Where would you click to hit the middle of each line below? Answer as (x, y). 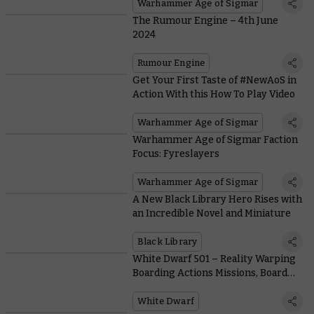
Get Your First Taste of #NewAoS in (214, 80)
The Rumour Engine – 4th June (205, 20)
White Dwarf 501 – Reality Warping (214, 259)
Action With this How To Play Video (213, 94)
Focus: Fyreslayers (176, 153)
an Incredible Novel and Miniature (211, 213)
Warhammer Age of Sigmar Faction (215, 139)
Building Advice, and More (192, 287)
